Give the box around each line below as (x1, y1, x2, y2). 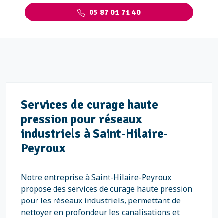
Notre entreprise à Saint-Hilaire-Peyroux (21, 172, 171, 182)
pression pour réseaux (21, 111, 142, 127)
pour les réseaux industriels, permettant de (21, 195, 181, 206)
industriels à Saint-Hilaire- (21, 126, 168, 141)
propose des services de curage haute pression (21, 183, 192, 194)
